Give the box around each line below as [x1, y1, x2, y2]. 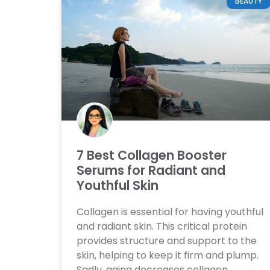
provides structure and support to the [77, 234, 257, 248]
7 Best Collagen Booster [77, 146, 227, 165]
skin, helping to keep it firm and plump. [77, 248, 259, 263]
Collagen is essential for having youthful [77, 205, 263, 219]
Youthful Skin [77, 177, 159, 195]
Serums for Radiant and [77, 162, 225, 180]
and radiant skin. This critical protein [77, 219, 247, 234]
